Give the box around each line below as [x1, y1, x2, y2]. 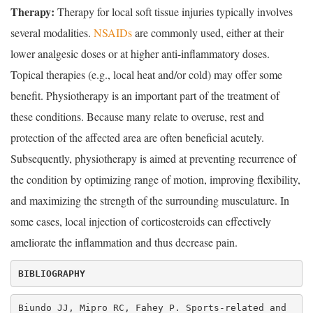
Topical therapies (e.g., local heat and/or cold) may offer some [10, 67, 282, 82]
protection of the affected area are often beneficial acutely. [10, 130, 264, 145]
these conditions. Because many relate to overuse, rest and [10, 109, 264, 124]
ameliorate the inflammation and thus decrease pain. [10, 235, 238, 250]
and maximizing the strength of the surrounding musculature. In [10, 193, 289, 208]
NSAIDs [94, 25, 132, 41]
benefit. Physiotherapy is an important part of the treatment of [10, 88, 279, 103]
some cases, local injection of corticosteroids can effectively [10, 214, 271, 229]
